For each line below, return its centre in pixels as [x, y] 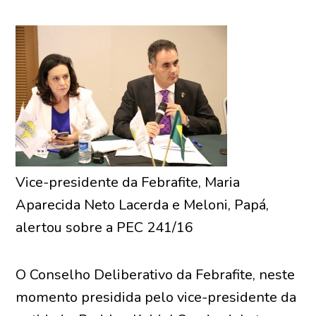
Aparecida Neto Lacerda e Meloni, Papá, [142, 205]
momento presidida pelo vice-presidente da [156, 297]
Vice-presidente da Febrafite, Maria [128, 182]
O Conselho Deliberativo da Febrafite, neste [156, 275]
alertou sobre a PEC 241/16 [105, 227]
